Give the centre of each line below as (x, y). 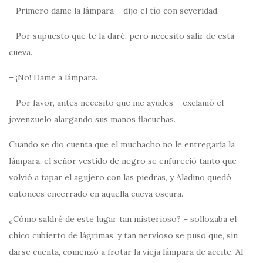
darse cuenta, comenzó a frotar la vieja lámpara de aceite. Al (126, 252)
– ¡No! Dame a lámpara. (53, 77)
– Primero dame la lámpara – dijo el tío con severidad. (114, 10)
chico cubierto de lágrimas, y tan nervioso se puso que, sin (123, 235)
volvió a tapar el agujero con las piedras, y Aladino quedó (120, 177)
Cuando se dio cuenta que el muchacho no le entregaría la (122, 144)
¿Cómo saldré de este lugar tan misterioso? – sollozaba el (123, 219)
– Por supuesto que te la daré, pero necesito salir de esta (122, 36)
